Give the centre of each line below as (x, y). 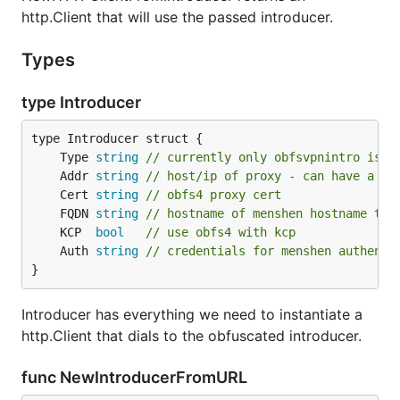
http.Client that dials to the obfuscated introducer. (192, 336)
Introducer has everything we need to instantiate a (192, 314)
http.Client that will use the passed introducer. (177, 17)
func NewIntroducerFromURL (136, 377)
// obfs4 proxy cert (213, 195)
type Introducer (83, 102)
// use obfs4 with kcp (221, 232)
